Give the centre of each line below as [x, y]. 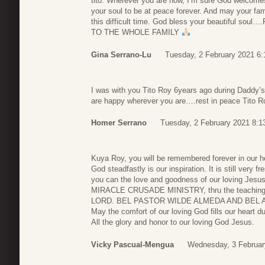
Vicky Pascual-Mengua [132, 244]
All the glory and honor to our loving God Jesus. [173, 222]
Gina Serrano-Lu [121, 54]
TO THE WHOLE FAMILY [136, 33]
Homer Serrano [119, 123]
